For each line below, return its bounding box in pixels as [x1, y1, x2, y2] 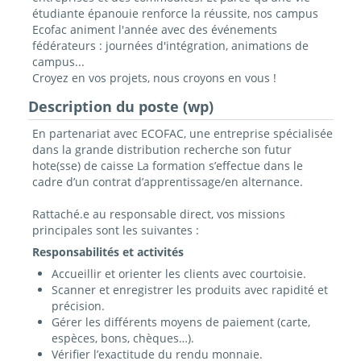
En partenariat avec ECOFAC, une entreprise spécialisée [31, 126, 333, 142]
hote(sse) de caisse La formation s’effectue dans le [31, 158, 303, 174]
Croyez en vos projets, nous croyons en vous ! [31, 70, 276, 86]
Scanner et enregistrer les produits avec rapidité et [51, 282, 328, 298]
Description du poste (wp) [27, 97, 214, 117]
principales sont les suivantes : [31, 222, 199, 239]
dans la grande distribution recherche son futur [31, 142, 292, 158]
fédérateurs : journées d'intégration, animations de [31, 38, 309, 54]
